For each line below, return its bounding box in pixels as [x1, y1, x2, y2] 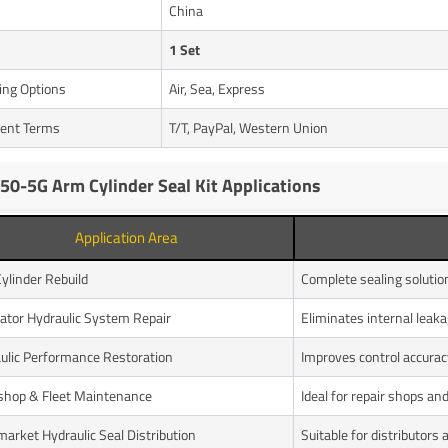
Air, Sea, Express [168, 77, 265, 99]
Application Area [74, 225, 178, 249]
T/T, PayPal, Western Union [168, 116, 328, 138]
